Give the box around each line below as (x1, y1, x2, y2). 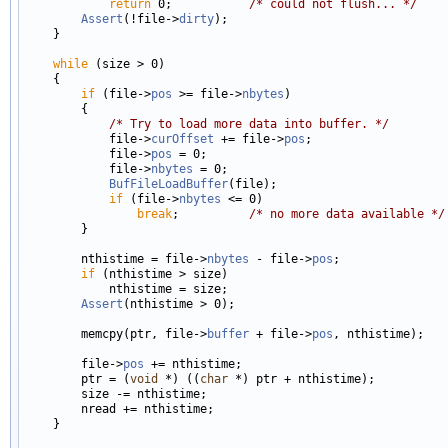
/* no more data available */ (249, 206, 445, 221)
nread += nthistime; (25, 401, 214, 416)
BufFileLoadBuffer (109, 176, 228, 191)
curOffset (151, 131, 214, 146)
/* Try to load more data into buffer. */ (109, 116, 389, 131)
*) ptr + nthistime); (228, 371, 375, 386)
